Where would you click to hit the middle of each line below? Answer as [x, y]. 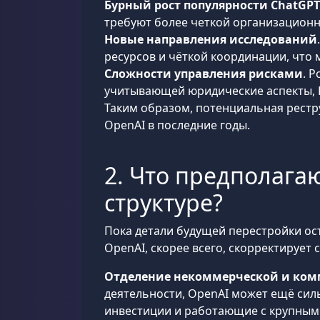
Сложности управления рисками [204, 74]
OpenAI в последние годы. [177, 125]
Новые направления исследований [211, 39]
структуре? [164, 202]
